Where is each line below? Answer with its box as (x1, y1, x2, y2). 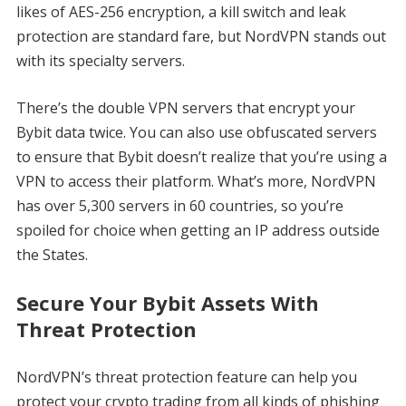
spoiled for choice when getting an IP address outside (15, 219, 380, 240)
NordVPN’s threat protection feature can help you (15, 366, 357, 387)
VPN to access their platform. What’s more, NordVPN (15, 170, 376, 191)
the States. (15, 244, 92, 265)
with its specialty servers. (15, 50, 185, 71)
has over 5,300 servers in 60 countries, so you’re (15, 195, 343, 216)
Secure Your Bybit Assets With (15, 288, 319, 316)
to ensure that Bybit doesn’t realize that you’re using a (15, 146, 387, 167)
